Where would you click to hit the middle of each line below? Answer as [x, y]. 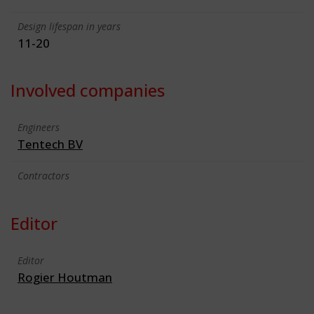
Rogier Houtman [65, 277]
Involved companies [88, 90]
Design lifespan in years [69, 26]
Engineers [39, 127]
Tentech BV [50, 144]
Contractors [43, 175]
